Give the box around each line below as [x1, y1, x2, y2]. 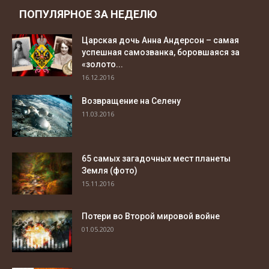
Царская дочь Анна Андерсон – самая [82, 35, 239, 46]
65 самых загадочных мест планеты [82, 154, 231, 164]
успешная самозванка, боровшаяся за [82, 47, 240, 58]
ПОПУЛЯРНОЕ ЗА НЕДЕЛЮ [19, 8, 157, 21]
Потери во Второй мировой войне [82, 211, 220, 222]
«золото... [82, 59, 123, 70]
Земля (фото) [82, 166, 138, 176]
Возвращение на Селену [82, 96, 181, 106]
